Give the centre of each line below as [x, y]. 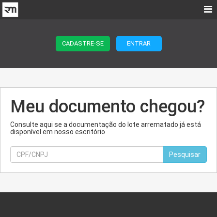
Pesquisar [185, 155]
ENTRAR [139, 43]
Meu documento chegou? [108, 107]
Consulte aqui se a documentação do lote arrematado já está [106, 124]
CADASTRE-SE [83, 43]
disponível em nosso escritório [58, 132]
